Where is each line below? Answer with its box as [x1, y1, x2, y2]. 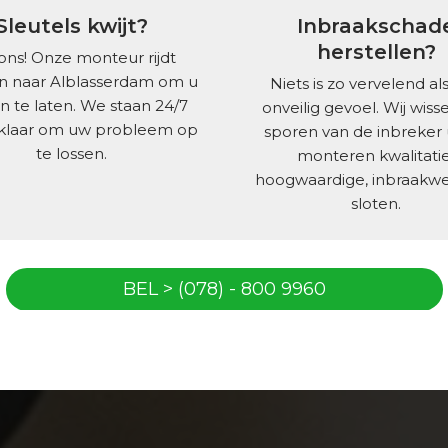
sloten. [351, 194, 402, 214]
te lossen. [36, 144, 108, 164]
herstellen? [316, 39, 436, 64]
